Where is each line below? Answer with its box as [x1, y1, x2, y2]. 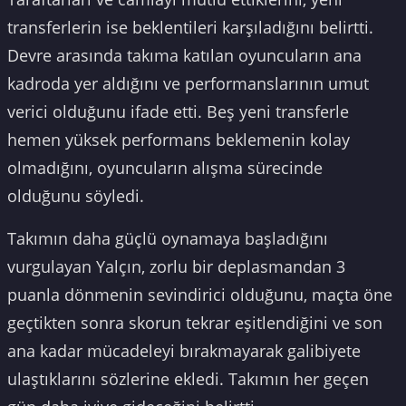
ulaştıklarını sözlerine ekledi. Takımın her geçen [7, 367, 369, 390]
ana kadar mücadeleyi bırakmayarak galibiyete [7, 339, 361, 362]
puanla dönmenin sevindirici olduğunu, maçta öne [7, 283, 392, 305]
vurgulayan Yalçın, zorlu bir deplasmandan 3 [7, 255, 345, 277]
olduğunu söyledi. [7, 184, 144, 207]
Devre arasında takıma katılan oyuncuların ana [7, 43, 362, 66]
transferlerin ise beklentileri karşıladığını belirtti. [7, 15, 373, 38]
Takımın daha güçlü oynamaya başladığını [7, 227, 328, 249]
